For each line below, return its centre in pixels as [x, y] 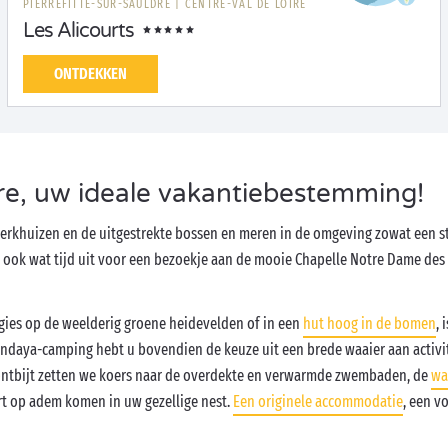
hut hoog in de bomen [369, 323]
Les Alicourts [78, 31]
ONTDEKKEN [90, 73]
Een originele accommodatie [318, 401]
